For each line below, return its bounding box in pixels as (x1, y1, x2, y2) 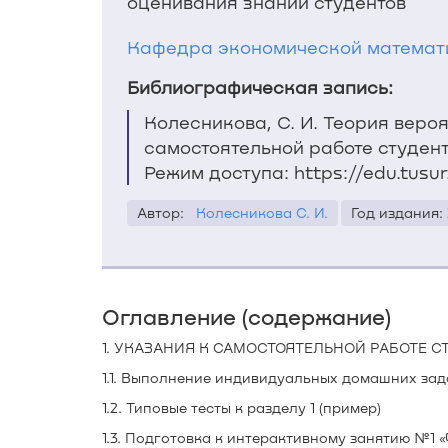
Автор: (137, 204, 192, 221)
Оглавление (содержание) (102, 303, 391, 329)
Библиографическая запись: (127, 76, 393, 98)
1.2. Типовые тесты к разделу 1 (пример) (102, 399, 381, 416)
